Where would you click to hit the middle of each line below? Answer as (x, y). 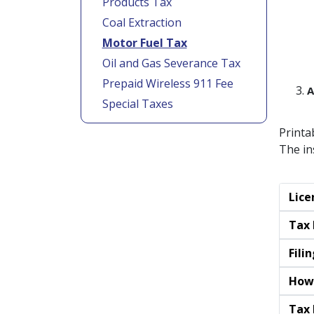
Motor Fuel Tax (144, 43)
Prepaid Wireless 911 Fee (168, 83)
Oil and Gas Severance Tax (171, 63)
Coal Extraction (142, 22)
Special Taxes (137, 104)
